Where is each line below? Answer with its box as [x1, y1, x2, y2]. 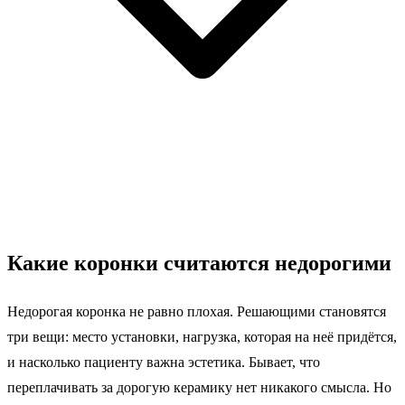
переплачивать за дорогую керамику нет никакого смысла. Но [7, 380, 391, 396]
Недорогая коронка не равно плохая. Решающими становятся [7, 304, 386, 320]
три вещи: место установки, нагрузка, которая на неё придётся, [7, 329, 397, 345]
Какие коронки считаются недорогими [7, 251, 391, 276]
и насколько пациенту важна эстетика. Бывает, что [7, 354, 320, 371]
